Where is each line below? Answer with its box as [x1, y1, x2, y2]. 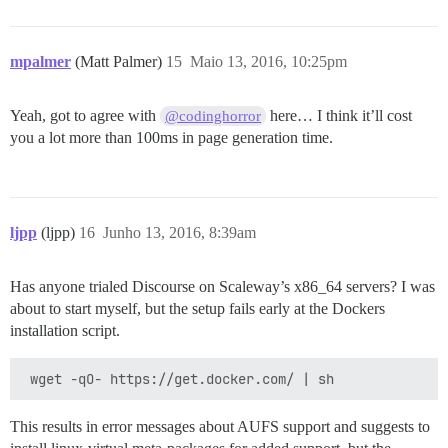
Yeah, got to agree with [10, 107, 160, 125]
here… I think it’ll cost [266, 107, 413, 125]
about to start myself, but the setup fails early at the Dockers [10, 300, 385, 318]
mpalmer [10, 53, 71, 71]
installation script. [10, 322, 120, 340]
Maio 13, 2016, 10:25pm [190, 53, 347, 71]
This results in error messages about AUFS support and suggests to [10, 418, 430, 436]
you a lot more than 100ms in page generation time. [10, 129, 333, 147]
